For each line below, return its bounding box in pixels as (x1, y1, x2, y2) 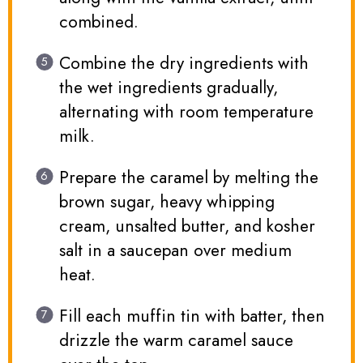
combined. (58, 10, 139, 35)
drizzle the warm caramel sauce (58, 328, 293, 353)
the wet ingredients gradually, (58, 75, 278, 100)
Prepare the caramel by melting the (58, 165, 318, 190)
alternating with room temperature (58, 100, 314, 125)
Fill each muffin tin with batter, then (58, 304, 325, 329)
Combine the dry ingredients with (58, 51, 309, 76)
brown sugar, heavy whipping (58, 190, 275, 215)
